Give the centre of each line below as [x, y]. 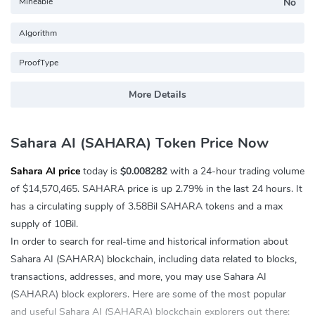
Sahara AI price [45, 172]
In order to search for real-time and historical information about [149, 242]
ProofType [39, 62]
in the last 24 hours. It [253, 189]
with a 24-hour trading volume [236, 172]
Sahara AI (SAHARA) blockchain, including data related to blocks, [154, 259]
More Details [157, 95]
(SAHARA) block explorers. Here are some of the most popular [148, 295]
